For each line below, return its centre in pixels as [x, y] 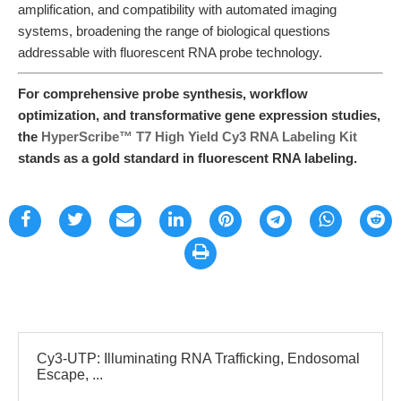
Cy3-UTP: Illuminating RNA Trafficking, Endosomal [198, 358]
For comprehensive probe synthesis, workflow [163, 94]
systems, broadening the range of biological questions [174, 31]
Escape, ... [70, 375]
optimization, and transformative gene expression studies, [199, 115]
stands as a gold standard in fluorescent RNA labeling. [188, 158]
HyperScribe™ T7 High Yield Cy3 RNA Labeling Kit [199, 137]
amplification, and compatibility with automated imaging [177, 9]
